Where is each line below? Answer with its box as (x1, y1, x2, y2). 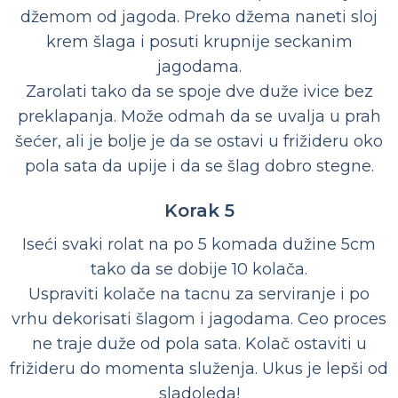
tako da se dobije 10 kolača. (91, 259, 307, 280)
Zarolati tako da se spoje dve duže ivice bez (25, 82, 373, 102)
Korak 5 (163, 200, 235, 222)
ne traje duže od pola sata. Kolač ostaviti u (31, 334, 367, 354)
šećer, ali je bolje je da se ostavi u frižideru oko (15, 131, 383, 152)
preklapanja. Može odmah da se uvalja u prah (17, 107, 381, 127)
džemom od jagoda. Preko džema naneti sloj (20, 7, 378, 28)
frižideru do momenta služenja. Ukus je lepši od (10, 359, 388, 379)
